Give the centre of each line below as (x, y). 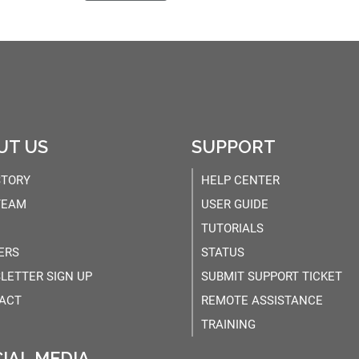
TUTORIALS (232, 228)
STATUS (223, 252)
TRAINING (228, 324)
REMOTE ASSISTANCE (262, 300)
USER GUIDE (235, 204)
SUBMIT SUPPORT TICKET (272, 276)
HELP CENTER (240, 180)
